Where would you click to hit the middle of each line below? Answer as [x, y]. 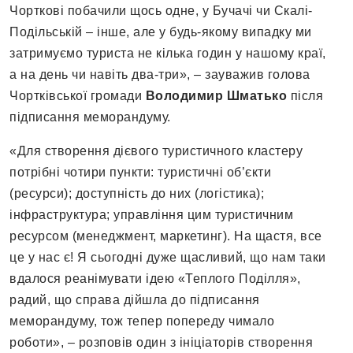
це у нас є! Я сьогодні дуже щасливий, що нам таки [168, 258]
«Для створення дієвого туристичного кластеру [156, 151]
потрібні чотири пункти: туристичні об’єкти [140, 173]
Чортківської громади [78, 96]
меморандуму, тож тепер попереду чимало [142, 321]
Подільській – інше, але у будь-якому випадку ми [161, 32]
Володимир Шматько [216, 96]
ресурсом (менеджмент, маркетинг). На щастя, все [166, 236]
